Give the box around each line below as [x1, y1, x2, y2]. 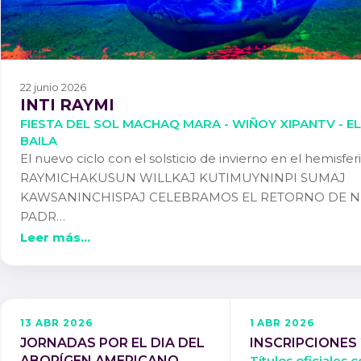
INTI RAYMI [20, 95, 114, 115]
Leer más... [20, 229, 90, 245]
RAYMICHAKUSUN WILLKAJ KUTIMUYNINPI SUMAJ [20, 170, 346, 186]
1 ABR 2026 [249, 316, 315, 329]
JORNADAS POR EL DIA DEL [20, 335, 205, 351]
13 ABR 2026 [20, 316, 93, 329]
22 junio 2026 [20, 81, 86, 94]
